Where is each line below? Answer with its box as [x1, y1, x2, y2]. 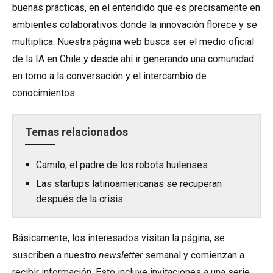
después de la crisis [36, 193, 123, 205]
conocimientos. [12, 87, 77, 99]
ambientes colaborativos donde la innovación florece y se [12, 19, 257, 30]
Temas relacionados [25, 126, 128, 138]
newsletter [99, 249, 143, 261]
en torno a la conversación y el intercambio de [12, 70, 207, 82]
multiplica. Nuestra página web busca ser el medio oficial [12, 36, 254, 48]
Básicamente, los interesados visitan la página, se [12, 232, 225, 244]
